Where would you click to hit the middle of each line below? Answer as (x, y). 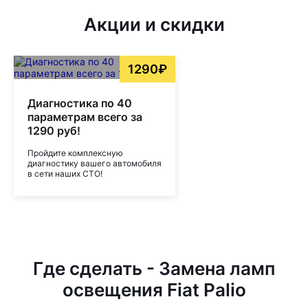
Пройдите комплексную (75, 153)
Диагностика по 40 (80, 103)
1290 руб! (54, 131)
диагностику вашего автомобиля (95, 163)
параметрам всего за (85, 117)
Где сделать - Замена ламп (154, 268)
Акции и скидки (154, 24)
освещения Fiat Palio (154, 290)
